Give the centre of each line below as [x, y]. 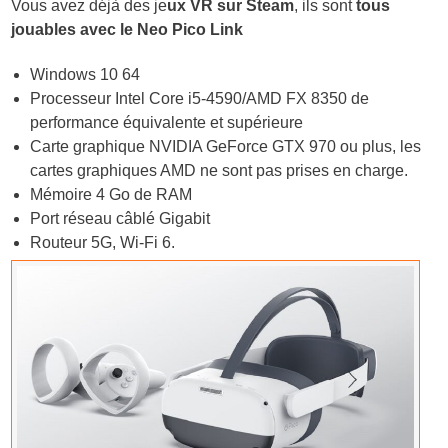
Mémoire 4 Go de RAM [111, 195]
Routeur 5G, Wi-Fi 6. [103, 243]
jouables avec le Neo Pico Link [127, 29]
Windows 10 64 [85, 75]
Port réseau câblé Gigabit [120, 219]
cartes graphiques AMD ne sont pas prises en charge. [219, 171]
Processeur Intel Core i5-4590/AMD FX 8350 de [200, 99]
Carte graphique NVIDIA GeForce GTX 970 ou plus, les [226, 147]
